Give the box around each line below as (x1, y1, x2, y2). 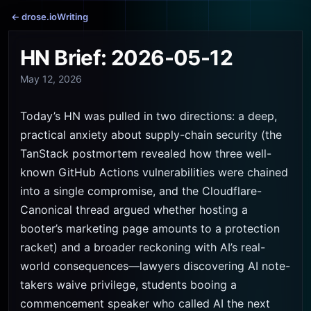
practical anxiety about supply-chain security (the (20, 128, 282, 142)
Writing (57, 11, 88, 22)
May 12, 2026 (20, 73, 82, 85)
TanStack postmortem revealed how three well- (20, 146, 271, 160)
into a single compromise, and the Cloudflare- (20, 184, 262, 198)
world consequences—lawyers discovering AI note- (20, 259, 290, 273)
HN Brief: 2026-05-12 (20, 45, 233, 70)
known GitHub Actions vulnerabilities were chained (20, 165, 288, 179)
